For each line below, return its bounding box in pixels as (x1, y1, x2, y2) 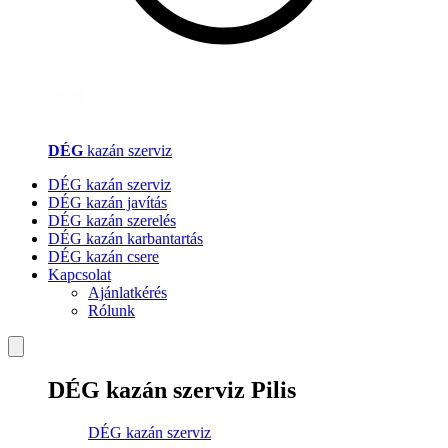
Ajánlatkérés (88, 284, 167, 301)
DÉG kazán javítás (48, 194, 167, 211)
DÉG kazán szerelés (48, 212, 176, 229)
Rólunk (88, 302, 135, 319)
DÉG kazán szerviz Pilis (48, 376, 296, 403)
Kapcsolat (48, 266, 111, 283)
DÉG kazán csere (48, 248, 159, 265)
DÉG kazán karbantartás (48, 230, 203, 247)
